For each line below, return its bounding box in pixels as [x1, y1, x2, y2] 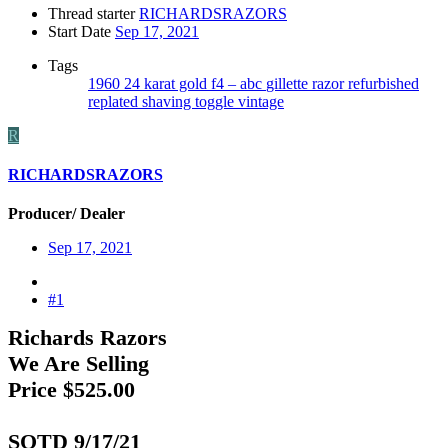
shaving [142, 92, 195, 110]
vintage [238, 92, 284, 110]
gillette [266, 74, 312, 92]
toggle [195, 92, 238, 110]
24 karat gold [124, 74, 211, 92]
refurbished [348, 74, 419, 92]
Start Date [48, 22, 111, 40]
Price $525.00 [8, 377, 135, 403]
